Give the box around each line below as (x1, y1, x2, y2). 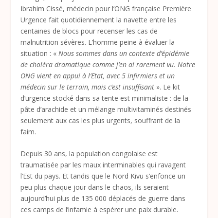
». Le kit (154, 82, 181, 91)
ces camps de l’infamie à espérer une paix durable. (20, 204, 179, 214)
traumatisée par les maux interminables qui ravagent (20, 160, 186, 169)
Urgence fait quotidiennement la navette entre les (20, 15, 177, 24)
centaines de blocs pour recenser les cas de (20, 26, 158, 36)
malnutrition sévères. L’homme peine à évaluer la (20, 37, 175, 47)
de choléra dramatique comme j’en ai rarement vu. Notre (20, 59, 196, 69)
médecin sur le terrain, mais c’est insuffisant (20, 82, 155, 91)
